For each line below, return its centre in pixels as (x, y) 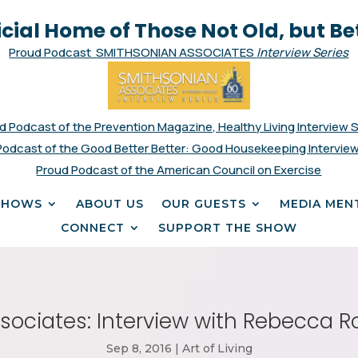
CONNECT (92, 227)
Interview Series (303, 52)
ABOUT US (110, 203)
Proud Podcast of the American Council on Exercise (179, 169)
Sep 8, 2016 (139, 349)
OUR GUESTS (204, 203)
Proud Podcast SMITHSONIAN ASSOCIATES (133, 52)
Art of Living (217, 349)
